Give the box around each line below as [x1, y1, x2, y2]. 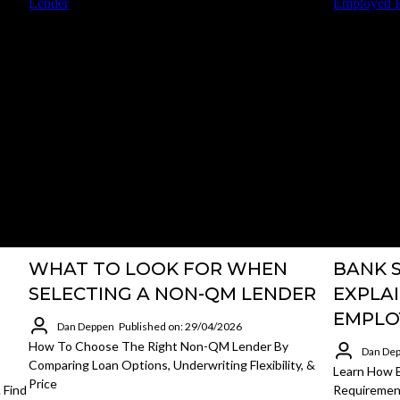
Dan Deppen [57, 319, 115, 333]
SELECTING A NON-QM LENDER [29, 283, 317, 304]
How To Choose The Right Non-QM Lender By [29, 338, 289, 354]
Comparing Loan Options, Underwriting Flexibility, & [29, 357, 316, 372]
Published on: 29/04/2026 [119, 319, 243, 333]
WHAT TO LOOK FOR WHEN [29, 258, 288, 279]
